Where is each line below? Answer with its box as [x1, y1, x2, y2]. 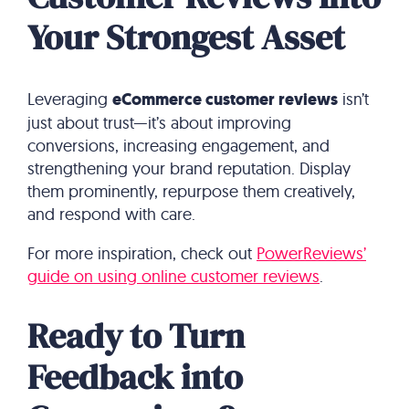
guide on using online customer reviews [27, 265, 320, 287]
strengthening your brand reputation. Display [27, 157, 351, 179]
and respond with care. [27, 203, 195, 225]
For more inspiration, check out [27, 242, 257, 264]
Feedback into [27, 353, 243, 402]
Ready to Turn [27, 312, 245, 361]
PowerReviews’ [257, 242, 366, 264]
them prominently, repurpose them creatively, [27, 180, 355, 202]
